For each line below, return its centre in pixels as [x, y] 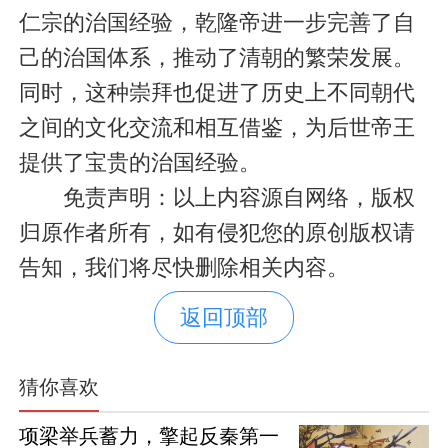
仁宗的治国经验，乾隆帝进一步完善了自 [216, 23]
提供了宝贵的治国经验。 [139, 163]
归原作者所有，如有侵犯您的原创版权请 [216, 233]
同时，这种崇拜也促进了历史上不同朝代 [216, 93]
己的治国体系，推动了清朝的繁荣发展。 [216, 58]
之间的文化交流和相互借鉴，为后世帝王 [216, 128]
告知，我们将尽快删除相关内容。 [183, 268]
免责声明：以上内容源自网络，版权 [216, 198]
